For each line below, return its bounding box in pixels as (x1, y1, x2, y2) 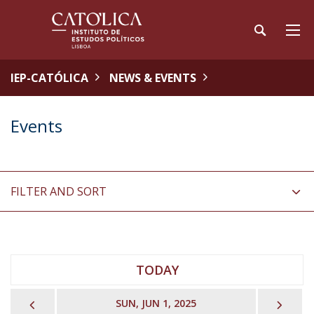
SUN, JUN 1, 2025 (116, 296, 197, 310)
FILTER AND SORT (11, 184, 107, 199)
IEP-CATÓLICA (11, 70, 88, 86)
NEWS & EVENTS (109, 70, 196, 86)
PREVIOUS (38, 294, 100, 311)
